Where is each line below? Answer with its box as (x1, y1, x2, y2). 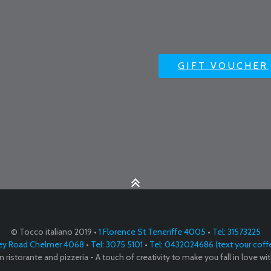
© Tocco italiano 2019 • (10, 226, 99, 238)
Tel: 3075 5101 (88, 239, 143, 250)
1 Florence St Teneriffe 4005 (98, 226, 206, 238)
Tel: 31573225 (210, 226, 261, 238)
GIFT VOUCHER (178, 59, 269, 71)
